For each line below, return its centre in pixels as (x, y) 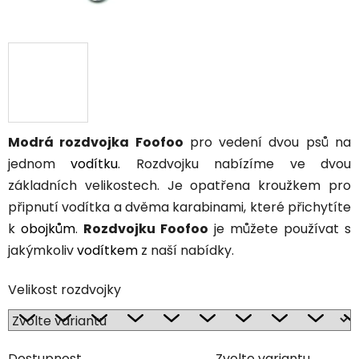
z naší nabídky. (188, 251)
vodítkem (109, 251)
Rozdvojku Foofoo (146, 229)
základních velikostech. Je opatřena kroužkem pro (179, 186)
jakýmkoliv (42, 251)
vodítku (95, 164)
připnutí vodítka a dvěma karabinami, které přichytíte (179, 208)
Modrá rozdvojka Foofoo (96, 143)
